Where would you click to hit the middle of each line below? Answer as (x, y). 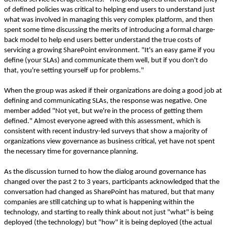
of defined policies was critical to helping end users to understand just (109, 10)
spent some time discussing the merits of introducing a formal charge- (110, 30)
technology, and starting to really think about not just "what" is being (109, 213)
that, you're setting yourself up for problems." (74, 71)
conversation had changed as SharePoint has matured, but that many (109, 192)
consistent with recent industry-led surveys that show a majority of (106, 131)
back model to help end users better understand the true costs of (103, 40)
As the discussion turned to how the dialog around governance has (105, 172)
